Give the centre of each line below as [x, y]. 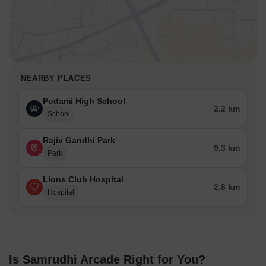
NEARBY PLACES [56, 78]
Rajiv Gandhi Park [79, 140]
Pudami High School [84, 101]
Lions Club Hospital [83, 180]
